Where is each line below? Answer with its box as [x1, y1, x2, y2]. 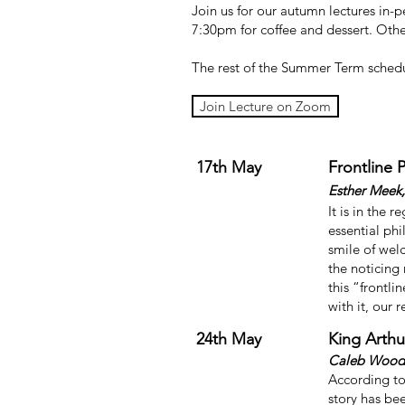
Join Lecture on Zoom [200, 98, 331, 115]
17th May [195, 157, 261, 177]
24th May [195, 329, 261, 349]
